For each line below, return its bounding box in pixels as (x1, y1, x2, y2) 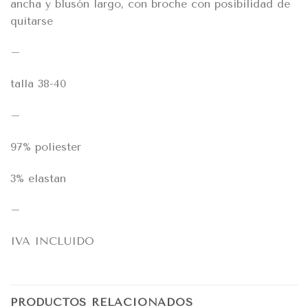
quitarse (10, 14, 53, 27)
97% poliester (10, 140, 81, 153)
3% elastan (10, 171, 66, 185)
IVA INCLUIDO (10, 234, 94, 248)
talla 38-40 (10, 77, 66, 91)
